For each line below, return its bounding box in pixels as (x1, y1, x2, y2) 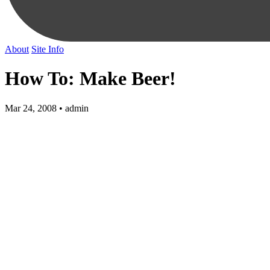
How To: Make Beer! (5, 67, 176, 90)
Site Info (31, 43, 64, 54)
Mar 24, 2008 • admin (5, 102, 89, 113)
